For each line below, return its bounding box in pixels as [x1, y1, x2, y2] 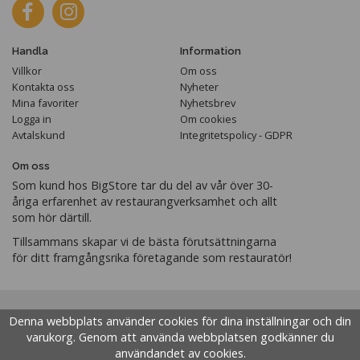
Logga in [12, 111, 51, 126]
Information [180, 44, 241, 57]
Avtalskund [12, 127, 65, 142]
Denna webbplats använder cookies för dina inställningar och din [9, 313, 351, 329]
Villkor [12, 63, 42, 78]
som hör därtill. [12, 209, 92, 225]
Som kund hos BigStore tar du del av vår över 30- [12, 177, 273, 193]
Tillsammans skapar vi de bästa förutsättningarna [12, 233, 276, 249]
